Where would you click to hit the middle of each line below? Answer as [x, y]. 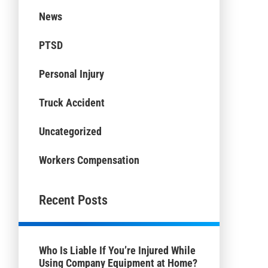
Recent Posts [73, 200]
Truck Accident [71, 103]
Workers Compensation [89, 160]
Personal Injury [71, 74]
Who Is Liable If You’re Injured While [117, 250]
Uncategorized [70, 131]
